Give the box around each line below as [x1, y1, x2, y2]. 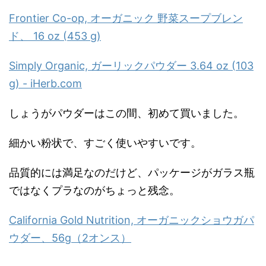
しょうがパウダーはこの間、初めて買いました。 [9, 106, 244, 119]
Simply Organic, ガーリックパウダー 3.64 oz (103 [9, 59, 254, 72]
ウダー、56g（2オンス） [9, 231, 131, 244]
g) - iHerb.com [9, 77, 82, 90]
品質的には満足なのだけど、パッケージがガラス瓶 [9, 166, 255, 179]
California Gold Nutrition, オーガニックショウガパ [9, 213, 254, 226]
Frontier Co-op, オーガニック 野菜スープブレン [9, 11, 243, 24]
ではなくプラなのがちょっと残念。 [9, 183, 180, 197]
